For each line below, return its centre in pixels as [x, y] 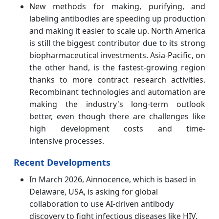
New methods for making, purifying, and [117, 7]
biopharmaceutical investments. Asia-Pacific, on [117, 55]
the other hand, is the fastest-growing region [117, 68]
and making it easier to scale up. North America [117, 31]
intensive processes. [67, 141]
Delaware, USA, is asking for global [94, 192]
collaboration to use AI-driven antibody [101, 204]
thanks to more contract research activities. [117, 80]
